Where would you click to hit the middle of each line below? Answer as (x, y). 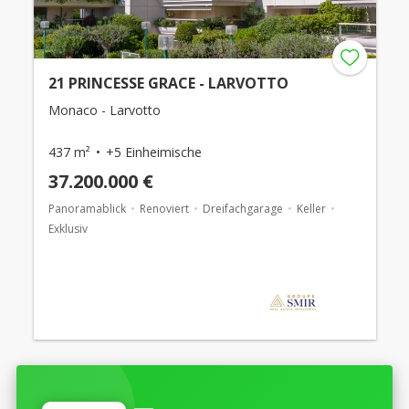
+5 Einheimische (153, 152)
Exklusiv (68, 229)
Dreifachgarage (242, 209)
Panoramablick (87, 209)
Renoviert (164, 209)
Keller (311, 209)
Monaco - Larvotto (104, 110)
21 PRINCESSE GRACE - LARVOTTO (168, 83)
